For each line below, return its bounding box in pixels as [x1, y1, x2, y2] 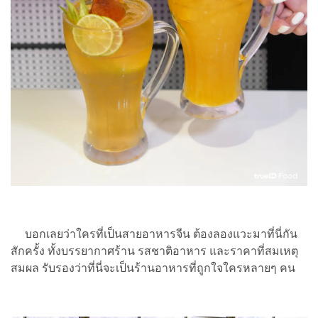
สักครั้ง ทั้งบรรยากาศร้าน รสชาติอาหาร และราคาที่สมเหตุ [11, 244, 298, 258]
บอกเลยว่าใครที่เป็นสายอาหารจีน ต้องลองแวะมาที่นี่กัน [11, 227, 297, 241]
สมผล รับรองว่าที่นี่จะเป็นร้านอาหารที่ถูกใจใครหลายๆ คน [11, 261, 295, 275]
